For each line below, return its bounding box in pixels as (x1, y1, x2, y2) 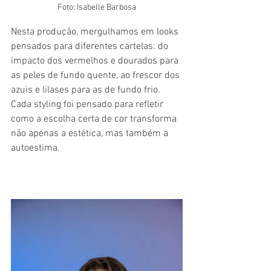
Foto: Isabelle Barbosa (57, 2, 136, 13)
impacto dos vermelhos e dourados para (11, 55, 181, 68)
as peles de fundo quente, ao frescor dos (11, 70, 182, 82)
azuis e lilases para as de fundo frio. (11, 84, 163, 97)
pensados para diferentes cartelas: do (11, 41, 171, 53)
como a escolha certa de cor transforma (11, 113, 179, 126)
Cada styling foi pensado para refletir (11, 99, 166, 111)
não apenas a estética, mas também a (11, 128, 171, 140)
